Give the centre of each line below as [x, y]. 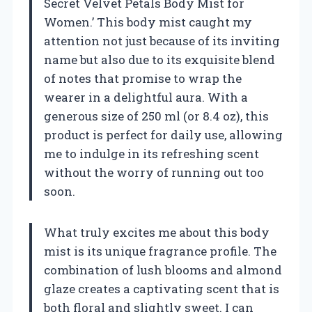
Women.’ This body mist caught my [148, 22]
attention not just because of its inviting [162, 40]
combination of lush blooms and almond [163, 270]
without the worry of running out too [154, 172]
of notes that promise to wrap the [143, 78]
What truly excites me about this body [157, 232]
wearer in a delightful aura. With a [146, 97]
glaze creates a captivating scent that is [162, 288]
